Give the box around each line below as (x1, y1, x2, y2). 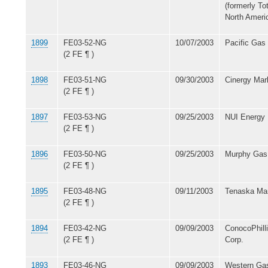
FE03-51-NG (63, 75, 106, 84)
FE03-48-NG (63, 186, 106, 196)
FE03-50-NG (63, 149, 106, 159)
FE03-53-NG (63, 112, 106, 121)
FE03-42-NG (63, 223, 106, 233)
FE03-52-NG (63, 38, 106, 47)
